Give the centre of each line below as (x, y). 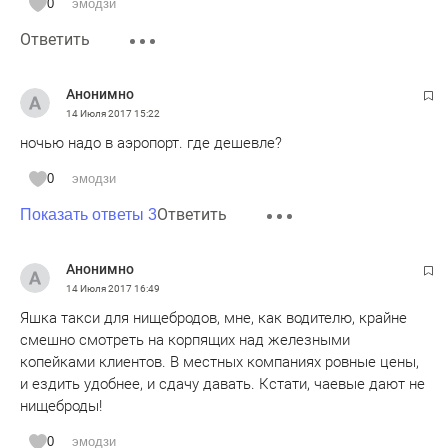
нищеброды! (61, 406)
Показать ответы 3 (88, 214)
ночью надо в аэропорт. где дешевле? (151, 143)
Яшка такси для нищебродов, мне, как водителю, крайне (213, 318)
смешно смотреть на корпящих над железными (185, 340)
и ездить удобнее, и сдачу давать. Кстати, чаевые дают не (222, 384)
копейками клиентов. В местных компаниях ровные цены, (219, 362)
